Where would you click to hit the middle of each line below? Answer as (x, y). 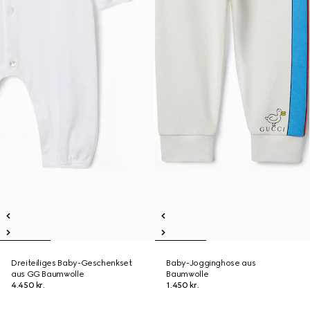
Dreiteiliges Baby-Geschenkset (72, 263)
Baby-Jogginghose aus (211, 263)
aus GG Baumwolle (48, 274)
